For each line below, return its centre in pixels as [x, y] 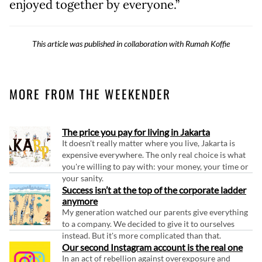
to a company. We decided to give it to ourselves [148, 224]
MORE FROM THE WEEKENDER [90, 94]
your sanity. [83, 178]
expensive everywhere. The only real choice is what [154, 155]
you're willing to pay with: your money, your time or [155, 167]
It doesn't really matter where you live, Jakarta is [149, 143]
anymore [80, 201]
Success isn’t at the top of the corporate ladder [154, 190]
